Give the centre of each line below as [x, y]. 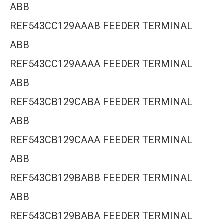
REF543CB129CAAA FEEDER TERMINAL [101, 140]
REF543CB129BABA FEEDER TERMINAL [101, 216]
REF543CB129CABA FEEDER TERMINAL [101, 102]
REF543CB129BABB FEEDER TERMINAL [101, 178]
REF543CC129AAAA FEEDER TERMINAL [101, 64]
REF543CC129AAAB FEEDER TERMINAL [101, 26]
